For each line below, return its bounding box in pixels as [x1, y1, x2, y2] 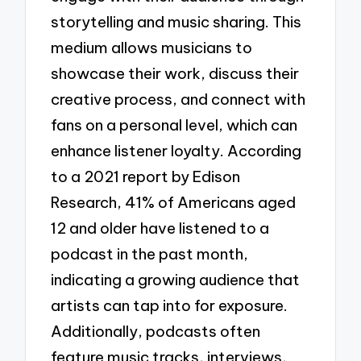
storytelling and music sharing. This [51, 11, 302, 31]
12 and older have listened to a [51, 218, 270, 238]
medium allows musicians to [51, 37, 253, 57]
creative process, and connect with [51, 89, 306, 109]
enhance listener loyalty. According [51, 140, 302, 160]
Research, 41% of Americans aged [51, 192, 297, 212]
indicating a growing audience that [51, 269, 301, 289]
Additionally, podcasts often [51, 321, 261, 341]
